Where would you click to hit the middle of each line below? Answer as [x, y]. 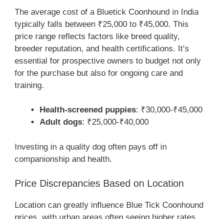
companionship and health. [63, 159]
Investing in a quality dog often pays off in [91, 147]
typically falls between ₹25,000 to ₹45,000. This [102, 24]
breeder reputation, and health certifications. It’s [102, 48]
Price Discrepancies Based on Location [99, 184]
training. [29, 85]
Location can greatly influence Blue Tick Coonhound [109, 205]
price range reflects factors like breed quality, [97, 36]
